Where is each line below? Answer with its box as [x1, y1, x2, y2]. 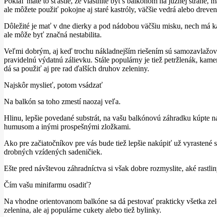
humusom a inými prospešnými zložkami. [4, 122, 131, 131]
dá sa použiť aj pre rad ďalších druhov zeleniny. [4, 64, 149, 73]
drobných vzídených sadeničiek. [4, 147, 102, 156]
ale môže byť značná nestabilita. [4, 30, 102, 39]
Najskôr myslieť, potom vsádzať [4, 80, 103, 89]
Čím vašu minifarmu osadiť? [4, 180, 91, 189]
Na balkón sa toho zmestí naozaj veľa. [4, 97, 121, 106]
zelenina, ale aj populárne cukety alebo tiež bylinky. [4, 205, 161, 214]
